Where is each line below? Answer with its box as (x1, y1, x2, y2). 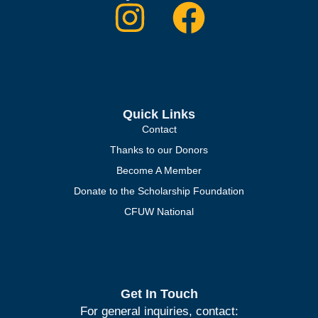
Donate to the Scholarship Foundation (74, 185, 244, 197)
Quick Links (123, 106, 195, 121)
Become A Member (116, 164, 202, 176)
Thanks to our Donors (110, 143, 208, 155)
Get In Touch (120, 287, 198, 302)
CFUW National (124, 205, 194, 217)
